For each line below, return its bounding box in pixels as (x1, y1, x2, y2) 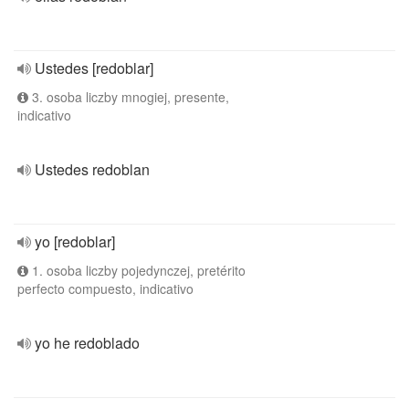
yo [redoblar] (35, 231, 115, 252)
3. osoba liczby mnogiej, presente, (28, 88, 229, 106)
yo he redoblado (35, 332, 140, 353)
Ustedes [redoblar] (35, 58, 153, 79)
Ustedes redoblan (35, 159, 150, 180)
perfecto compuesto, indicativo (17, 279, 194, 298)
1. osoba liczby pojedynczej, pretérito (28, 261, 246, 279)
